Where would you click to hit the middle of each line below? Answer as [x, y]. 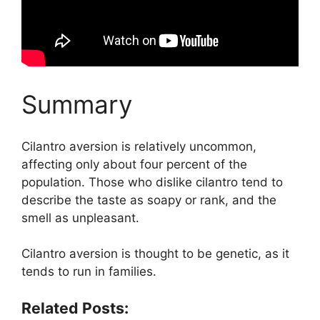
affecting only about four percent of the [134, 164]
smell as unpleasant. [80, 217]
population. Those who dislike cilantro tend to [152, 182]
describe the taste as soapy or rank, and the [149, 200]
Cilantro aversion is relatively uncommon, [139, 146]
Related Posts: [75, 307]
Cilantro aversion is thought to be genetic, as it [155, 254]
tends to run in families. [89, 272]
